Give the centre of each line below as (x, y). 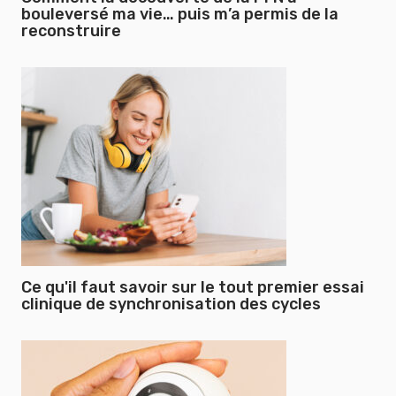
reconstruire (71, 31)
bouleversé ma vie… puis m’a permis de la (180, 14)
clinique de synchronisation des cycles (171, 304)
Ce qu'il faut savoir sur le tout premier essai (193, 287)
